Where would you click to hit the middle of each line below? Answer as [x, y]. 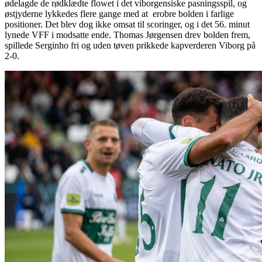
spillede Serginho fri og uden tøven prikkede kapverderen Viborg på [130, 45]
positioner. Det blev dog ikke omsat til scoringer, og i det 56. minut [127, 24]
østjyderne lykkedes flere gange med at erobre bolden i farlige [119, 13]
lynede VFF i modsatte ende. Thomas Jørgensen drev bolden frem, [127, 35]
